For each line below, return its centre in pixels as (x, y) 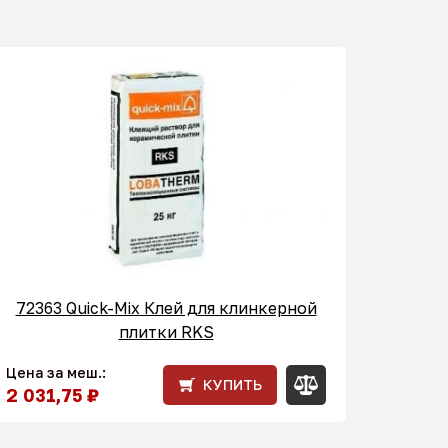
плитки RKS (166, 332)
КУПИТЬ (232, 384)
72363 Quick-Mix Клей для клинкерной (166, 308)
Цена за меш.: (56, 372)
